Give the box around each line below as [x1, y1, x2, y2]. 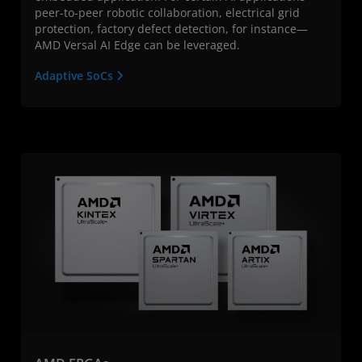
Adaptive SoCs [35, 67, 116, 83]
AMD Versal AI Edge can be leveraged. [35, 36, 240, 53]
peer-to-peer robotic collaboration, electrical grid [35, 4, 300, 20]
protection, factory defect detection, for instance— [35, 20, 308, 36]
